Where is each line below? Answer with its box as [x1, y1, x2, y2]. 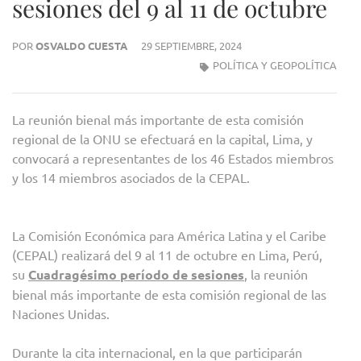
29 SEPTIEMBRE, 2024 [141, 39, 242, 53]
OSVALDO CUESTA [35, 39, 127, 53]
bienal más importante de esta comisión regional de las [12, 286, 326, 303]
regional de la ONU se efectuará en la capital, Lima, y [12, 131, 313, 147]
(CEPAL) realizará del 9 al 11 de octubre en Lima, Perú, [12, 247, 322, 263]
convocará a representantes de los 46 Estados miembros [12, 150, 334, 167]
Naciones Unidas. [12, 305, 110, 322]
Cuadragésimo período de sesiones [28, 266, 244, 284]
